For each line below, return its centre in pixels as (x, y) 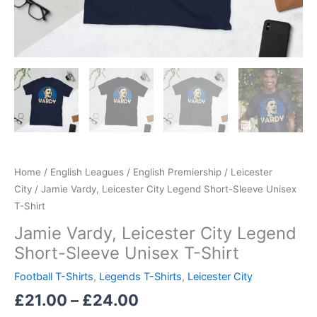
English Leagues (87, 172)
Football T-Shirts (54, 276)
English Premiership (177, 172)
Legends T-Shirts (140, 276)
